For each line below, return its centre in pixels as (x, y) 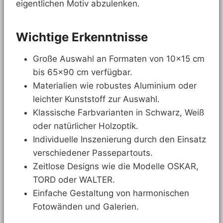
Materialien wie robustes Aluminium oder (115, 86)
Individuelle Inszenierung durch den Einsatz (119, 140)
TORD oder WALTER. (74, 180)
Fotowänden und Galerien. (86, 207)
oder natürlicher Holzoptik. (86, 126)
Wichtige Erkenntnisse (82, 37)
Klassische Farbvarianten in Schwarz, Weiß (118, 113)
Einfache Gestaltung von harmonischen (111, 193)
